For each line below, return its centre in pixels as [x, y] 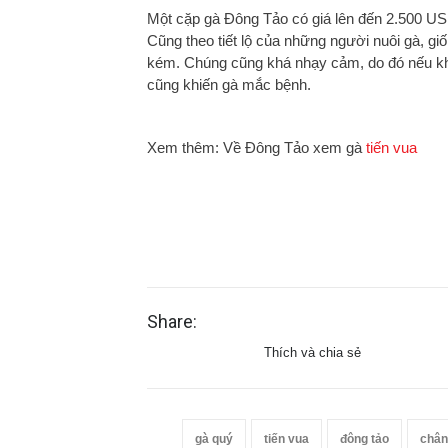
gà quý [214, 438]
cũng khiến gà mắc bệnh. [229, 84]
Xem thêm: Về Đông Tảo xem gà [256, 147]
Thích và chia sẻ [312, 352]
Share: [172, 321]
